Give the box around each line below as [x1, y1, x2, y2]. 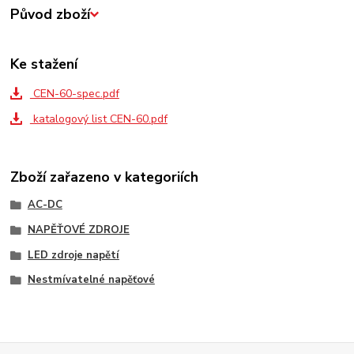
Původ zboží [10, 5, 91, 24]
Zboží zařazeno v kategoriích [10, 168, 199, 187]
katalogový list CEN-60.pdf [29, 111, 168, 126]
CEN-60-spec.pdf [29, 85, 119, 101]
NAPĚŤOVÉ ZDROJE [27, 222, 130, 237]
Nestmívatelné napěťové [27, 273, 155, 288]
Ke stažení [10, 54, 78, 73]
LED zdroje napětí [27, 247, 119, 262]
